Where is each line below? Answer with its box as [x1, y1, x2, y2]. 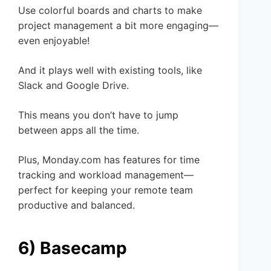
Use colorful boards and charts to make [18, 4, 202, 17]
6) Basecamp [18, 238, 127, 259]
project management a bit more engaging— [18, 19, 218, 32]
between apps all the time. [18, 124, 139, 137]
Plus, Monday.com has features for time [18, 154, 200, 166]
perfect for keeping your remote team [18, 184, 193, 197]
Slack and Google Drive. [18, 79, 129, 92]
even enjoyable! [18, 34, 90, 47]
